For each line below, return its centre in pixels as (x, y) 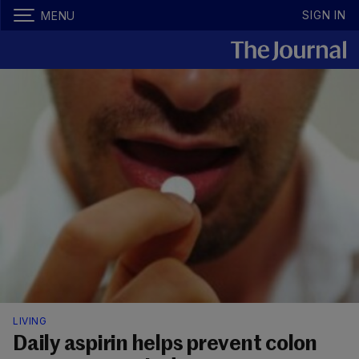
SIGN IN (324, 15)
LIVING (30, 321)
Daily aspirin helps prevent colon (165, 345)
